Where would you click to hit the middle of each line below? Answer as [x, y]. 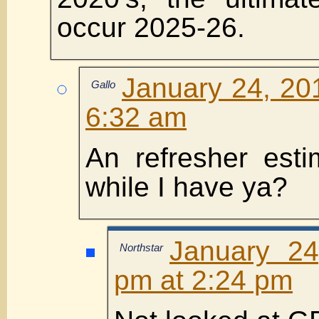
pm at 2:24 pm [203, 280]
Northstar [141, 247]
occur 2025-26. [151, 27]
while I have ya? [187, 187]
